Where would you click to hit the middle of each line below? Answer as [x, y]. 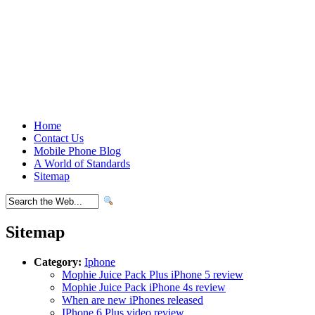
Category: [58, 262]
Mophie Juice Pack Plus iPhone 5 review [153, 274]
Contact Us [59, 138]
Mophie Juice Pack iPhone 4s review [144, 287]
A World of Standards [82, 163]
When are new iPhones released [133, 300]
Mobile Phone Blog [77, 151]
